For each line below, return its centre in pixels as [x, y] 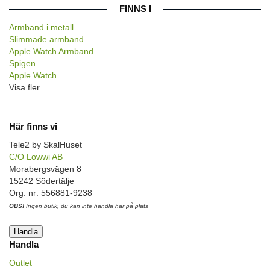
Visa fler [24, 88]
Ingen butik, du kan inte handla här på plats [86, 206]
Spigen [22, 64]
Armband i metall [41, 27]
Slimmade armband [46, 39]
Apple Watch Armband [51, 52]
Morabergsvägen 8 [45, 168]
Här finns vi [33, 126]
